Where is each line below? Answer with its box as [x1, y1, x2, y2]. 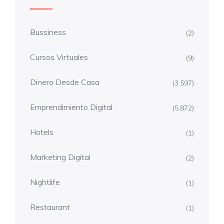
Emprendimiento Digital [30, 102, 112, 112]
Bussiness [30, 27, 66, 37]
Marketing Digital [30, 152, 90, 162]
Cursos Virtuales [30, 52, 88, 62]
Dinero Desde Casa [30, 77, 99, 87]
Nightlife [30, 177, 60, 187]
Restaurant [30, 202, 70, 212]
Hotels [30, 127, 53, 137]
